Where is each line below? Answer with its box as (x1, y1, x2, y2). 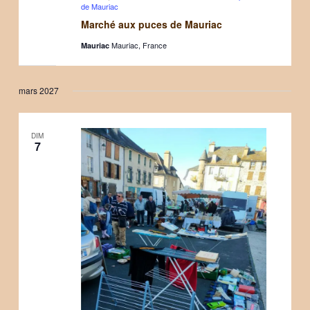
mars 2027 (19, 84, 60, 97)
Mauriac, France (111, 39, 167, 51)
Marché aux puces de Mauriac (80, 17, 222, 32)
